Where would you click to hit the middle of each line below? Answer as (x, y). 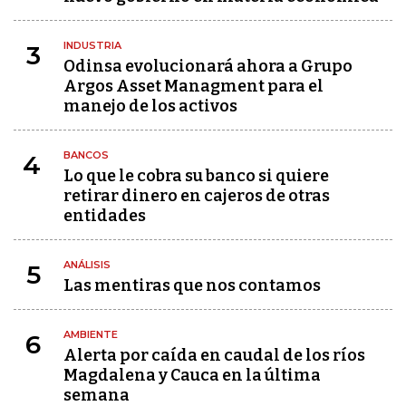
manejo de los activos (150, 106)
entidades (105, 216)
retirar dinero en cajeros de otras (197, 196)
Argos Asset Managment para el (193, 86)
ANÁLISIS (87, 265)
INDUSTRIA (92, 45)
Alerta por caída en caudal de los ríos (214, 355)
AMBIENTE (91, 334)
